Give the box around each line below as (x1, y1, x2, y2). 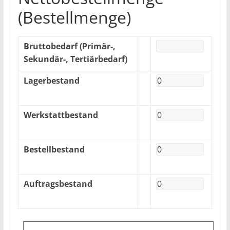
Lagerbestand (23, 75, 80, 86)
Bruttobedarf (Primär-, (23, 41, 116, 52)
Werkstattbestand (23, 109, 98, 121)
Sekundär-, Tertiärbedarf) (23, 53, 127, 65)
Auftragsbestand (23, 178, 92, 189)
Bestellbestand (23, 144, 85, 155)
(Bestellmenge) (17, 6, 131, 28)
